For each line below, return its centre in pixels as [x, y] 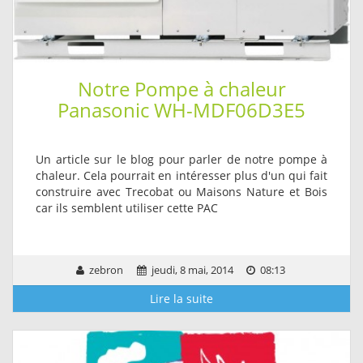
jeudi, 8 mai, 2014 [191, 271]
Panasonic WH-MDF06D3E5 [181, 109]
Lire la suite [181, 299]
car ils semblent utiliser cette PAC [127, 207]
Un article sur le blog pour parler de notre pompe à [181, 159]
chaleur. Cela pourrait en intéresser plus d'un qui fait [181, 175]
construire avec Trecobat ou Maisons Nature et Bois [181, 191]
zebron [105, 271]
